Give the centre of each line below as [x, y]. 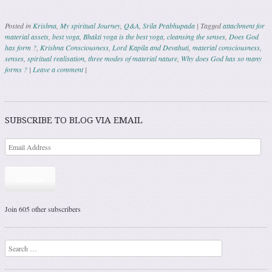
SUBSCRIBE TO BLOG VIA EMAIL [74, 121]
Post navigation [54, 98]
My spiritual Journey [90, 26]
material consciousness [226, 48]
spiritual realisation [56, 59]
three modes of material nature [133, 59]
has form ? [21, 48]
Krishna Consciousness [74, 48]
